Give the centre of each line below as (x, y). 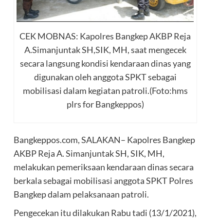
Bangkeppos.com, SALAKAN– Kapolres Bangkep (104, 140)
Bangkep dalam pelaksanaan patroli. (81, 194)
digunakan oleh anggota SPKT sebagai (105, 77)
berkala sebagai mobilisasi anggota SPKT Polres (103, 181)
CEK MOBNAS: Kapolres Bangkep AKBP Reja (105, 36)
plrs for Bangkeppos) (105, 104)
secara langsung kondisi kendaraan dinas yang (105, 63)
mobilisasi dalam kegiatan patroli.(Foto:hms (105, 90)
